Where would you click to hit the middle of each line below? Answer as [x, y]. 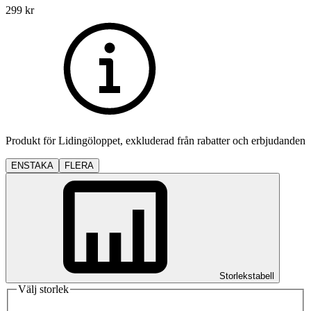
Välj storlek [43, 289]
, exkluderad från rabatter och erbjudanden [213, 140]
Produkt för [32, 140]
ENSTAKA [32, 165]
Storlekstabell [247, 276]
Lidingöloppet [89, 140]
